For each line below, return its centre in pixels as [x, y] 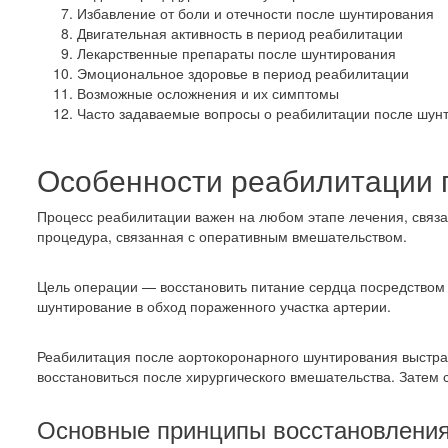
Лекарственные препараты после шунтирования [236, 53]
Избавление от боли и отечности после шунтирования [255, 13]
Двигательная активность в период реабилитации [240, 33]
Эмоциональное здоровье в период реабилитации [243, 73]
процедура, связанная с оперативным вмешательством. [222, 236]
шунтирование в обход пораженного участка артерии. [214, 306]
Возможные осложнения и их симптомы [208, 93]
